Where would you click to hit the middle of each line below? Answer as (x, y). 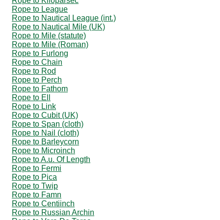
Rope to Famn (37, 194)
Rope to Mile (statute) (49, 35)
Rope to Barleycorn (45, 141)
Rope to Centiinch (43, 203)
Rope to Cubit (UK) (45, 115)
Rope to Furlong (40, 53)
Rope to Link (34, 106)
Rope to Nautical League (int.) (64, 18)
